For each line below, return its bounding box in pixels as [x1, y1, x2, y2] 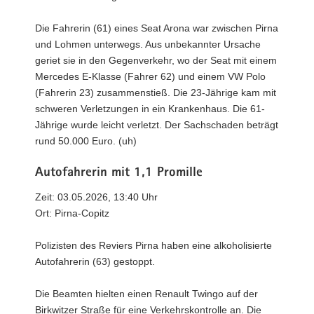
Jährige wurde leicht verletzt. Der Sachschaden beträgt [35, 118, 278, 130]
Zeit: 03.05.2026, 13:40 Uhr [35, 191, 158, 203]
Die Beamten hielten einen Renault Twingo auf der [35, 288, 258, 299]
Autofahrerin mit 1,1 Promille [35, 166, 203, 180]
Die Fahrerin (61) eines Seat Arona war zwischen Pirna [35, 22, 278, 34]
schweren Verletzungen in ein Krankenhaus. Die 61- [35, 102, 265, 114]
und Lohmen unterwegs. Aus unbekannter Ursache [35, 38, 261, 50]
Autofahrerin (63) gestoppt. [35, 256, 155, 267]
